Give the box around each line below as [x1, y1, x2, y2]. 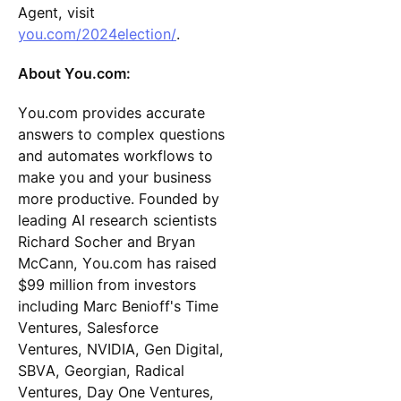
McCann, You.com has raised [17, 254, 217, 273]
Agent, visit [17, 4, 95, 21]
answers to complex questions [17, 125, 225, 144]
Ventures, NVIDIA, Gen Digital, [17, 340, 224, 359]
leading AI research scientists [17, 211, 217, 230]
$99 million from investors [17, 276, 196, 294]
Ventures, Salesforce [17, 319, 158, 337]
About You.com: [17, 64, 131, 83]
